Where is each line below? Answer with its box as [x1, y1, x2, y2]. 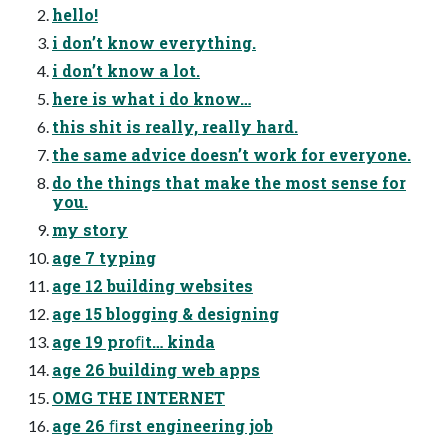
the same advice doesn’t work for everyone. [52, 143, 411, 165]
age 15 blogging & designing [52, 302, 279, 324]
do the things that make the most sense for [52, 171, 406, 193]
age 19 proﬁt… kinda [52, 330, 215, 352]
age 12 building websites [52, 274, 253, 296]
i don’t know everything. [52, 31, 256, 53]
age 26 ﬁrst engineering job [52, 414, 273, 436]
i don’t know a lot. [52, 59, 200, 81]
